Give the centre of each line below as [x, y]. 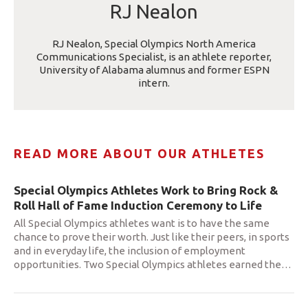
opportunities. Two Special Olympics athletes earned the [147, 264]
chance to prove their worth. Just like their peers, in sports [152, 236]
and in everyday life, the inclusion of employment [130, 250]
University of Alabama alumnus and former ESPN [154, 69]
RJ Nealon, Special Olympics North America [154, 43]
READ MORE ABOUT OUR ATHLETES [139, 153]
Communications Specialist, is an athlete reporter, [154, 56]
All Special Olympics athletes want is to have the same [142, 223]
